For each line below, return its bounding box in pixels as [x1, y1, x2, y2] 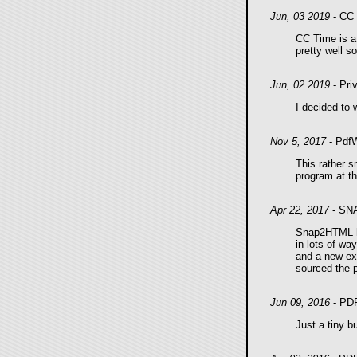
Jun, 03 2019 [269, 10, 330, 22]
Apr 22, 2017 [269, 204, 329, 216]
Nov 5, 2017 [269, 135, 326, 147]
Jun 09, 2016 [269, 296, 330, 308]
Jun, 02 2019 [269, 79, 330, 91]
